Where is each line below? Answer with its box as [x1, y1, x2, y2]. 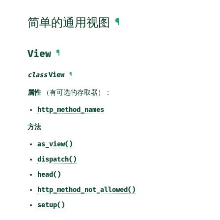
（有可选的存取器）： [41, 88, 111, 96]
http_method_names [37, 105, 104, 114]
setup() [37, 200, 65, 209]
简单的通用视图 [27, 16, 110, 30]
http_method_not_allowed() [37, 185, 136, 194]
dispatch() [37, 155, 77, 164]
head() [37, 170, 61, 179]
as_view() [37, 139, 73, 148]
